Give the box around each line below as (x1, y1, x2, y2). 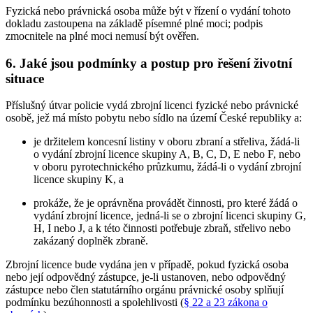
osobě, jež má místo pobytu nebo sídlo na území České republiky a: (6, 112, 302, 124)
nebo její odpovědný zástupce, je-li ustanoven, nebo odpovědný (6, 271, 286, 284)
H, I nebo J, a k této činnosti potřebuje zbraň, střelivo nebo (34, 222, 291, 235)
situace (6, 71, 44, 86)
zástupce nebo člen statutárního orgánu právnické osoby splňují (6, 284, 284, 296)
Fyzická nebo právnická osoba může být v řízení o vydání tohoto (6, 5, 291, 17)
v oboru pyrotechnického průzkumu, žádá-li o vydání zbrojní (34, 161, 301, 173)
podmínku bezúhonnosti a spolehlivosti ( (6, 296, 184, 309)
